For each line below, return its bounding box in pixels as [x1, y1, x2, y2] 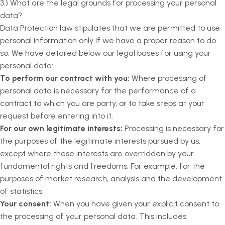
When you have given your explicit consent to [51, 199, 219, 208]
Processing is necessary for [123, 124, 224, 133]
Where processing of [130, 73, 207, 83]
